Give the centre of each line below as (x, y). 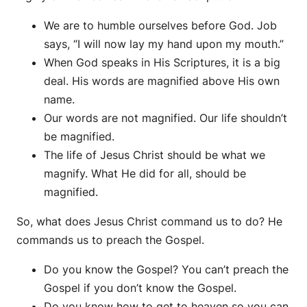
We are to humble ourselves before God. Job (160, 26)
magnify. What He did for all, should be (145, 174)
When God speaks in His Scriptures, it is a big (162, 63)
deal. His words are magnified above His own (162, 81)
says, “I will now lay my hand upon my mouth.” (164, 44)
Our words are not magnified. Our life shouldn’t (165, 118)
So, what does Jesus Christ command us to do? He (149, 222)
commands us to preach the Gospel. (110, 240)
